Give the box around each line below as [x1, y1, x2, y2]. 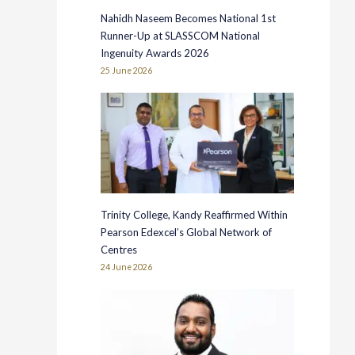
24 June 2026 [101, 262, 153, 273]
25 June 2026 [101, 66, 153, 76]
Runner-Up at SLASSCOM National [101, 29, 261, 43]
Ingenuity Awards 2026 [101, 47, 212, 60]
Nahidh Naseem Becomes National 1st [101, 12, 277, 25]
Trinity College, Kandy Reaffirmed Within [101, 208, 288, 222]
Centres [101, 243, 138, 257]
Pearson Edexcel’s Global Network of [101, 226, 273, 239]
